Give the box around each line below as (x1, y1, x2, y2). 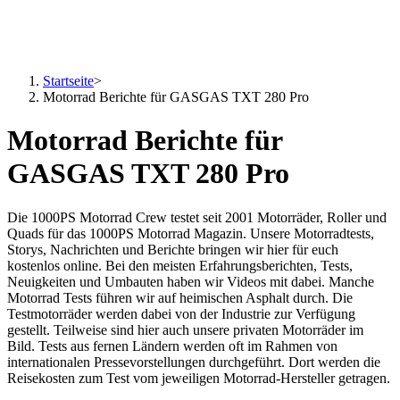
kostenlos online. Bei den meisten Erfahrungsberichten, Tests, (7, 257, 353, 273)
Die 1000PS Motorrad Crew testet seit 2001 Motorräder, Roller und (7, 209, 387, 225)
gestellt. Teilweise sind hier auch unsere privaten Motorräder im (7, 321, 363, 337)
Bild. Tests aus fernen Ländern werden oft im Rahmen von (7, 337, 337, 354)
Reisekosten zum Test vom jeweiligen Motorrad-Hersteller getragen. (7, 370, 390, 386)
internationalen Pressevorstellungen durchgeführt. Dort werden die (7, 354, 380, 370)
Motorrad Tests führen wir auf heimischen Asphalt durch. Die (7, 289, 353, 305)
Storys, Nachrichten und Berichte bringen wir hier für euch (7, 241, 338, 257)
